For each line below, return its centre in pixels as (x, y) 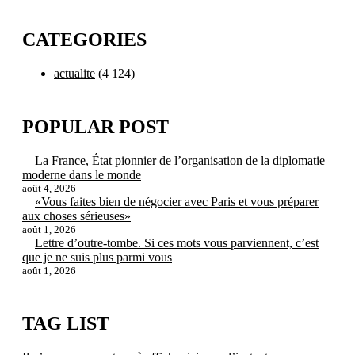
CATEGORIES (84, 40)
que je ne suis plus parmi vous (97, 258)
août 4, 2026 (49, 189)
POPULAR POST (95, 127)
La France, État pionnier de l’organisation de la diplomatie (180, 161)
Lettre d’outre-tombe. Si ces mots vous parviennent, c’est (177, 243)
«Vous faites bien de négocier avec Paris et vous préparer (177, 202)
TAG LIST (66, 324)
